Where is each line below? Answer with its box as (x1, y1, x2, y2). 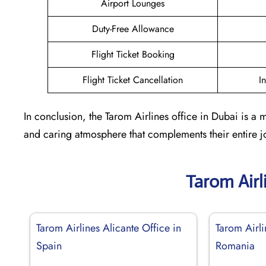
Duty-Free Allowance (91, 21, 174, 36)
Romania (216, 237, 255, 254)
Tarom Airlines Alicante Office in (36, 220, 181, 236)
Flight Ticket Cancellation (83, 72, 183, 87)
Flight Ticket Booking (91, 47, 175, 61)
